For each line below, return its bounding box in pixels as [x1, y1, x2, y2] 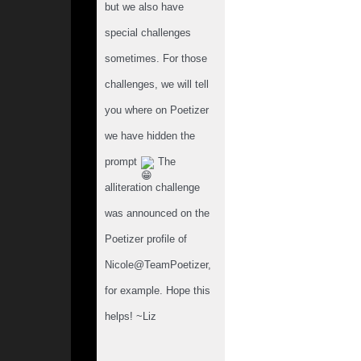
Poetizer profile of [104, 233, 187, 245]
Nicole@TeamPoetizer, [104, 259, 211, 271]
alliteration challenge [104, 181, 200, 193]
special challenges [104, 27, 191, 39]
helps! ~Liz [104, 310, 156, 322]
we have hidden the [104, 130, 195, 142]
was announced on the [104, 207, 210, 219]
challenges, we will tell [104, 78, 209, 90]
